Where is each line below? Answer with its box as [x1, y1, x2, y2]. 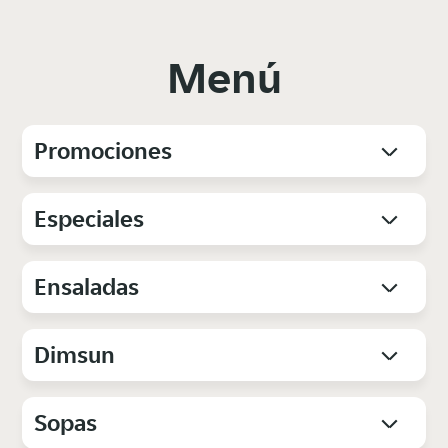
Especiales [34, 203, 145, 235]
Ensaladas [34, 271, 140, 303]
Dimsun [34, 339, 116, 371]
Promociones [34, 135, 173, 167]
